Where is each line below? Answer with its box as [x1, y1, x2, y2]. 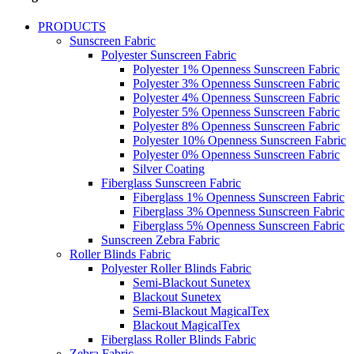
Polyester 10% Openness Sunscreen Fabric [133, 134, 346, 148]
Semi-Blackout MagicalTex [133, 304, 269, 318]
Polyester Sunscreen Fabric [101, 48, 236, 62]
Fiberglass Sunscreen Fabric [101, 176, 241, 190]
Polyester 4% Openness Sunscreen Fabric [133, 91, 340, 105]
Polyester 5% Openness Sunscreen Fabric [133, 105, 340, 119]
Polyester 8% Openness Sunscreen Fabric [133, 119, 340, 134]
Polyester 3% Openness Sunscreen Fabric [133, 77, 340, 91]
